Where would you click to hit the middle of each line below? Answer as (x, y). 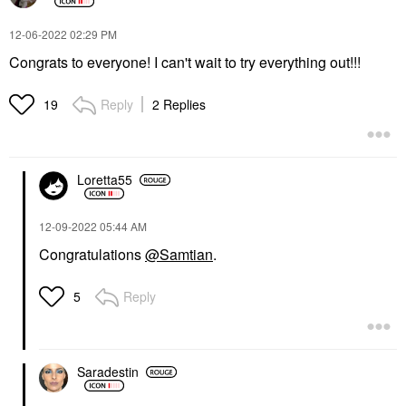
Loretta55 (105, 179)
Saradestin (108, 372)
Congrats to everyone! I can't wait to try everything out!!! (187, 62)
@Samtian (179, 254)
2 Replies (179, 104)
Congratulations (92, 254)
